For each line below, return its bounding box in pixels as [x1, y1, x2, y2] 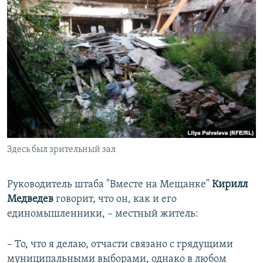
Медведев [7, 194, 53, 205]
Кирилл [212, 179, 248, 191]
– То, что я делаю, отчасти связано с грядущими [7, 239, 233, 251]
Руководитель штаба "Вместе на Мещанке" [7, 179, 212, 191]
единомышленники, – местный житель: [7, 208, 198, 220]
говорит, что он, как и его [53, 194, 177, 205]
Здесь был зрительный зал [7, 145, 116, 155]
